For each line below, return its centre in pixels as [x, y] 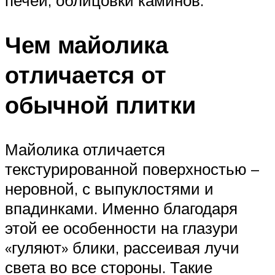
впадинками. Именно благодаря [121, 208]
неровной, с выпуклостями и [109, 188]
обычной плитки [100, 105]
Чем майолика [87, 45]
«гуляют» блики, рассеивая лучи [122, 247]
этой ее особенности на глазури [122, 227]
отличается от [86, 75]
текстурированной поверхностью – [132, 168]
